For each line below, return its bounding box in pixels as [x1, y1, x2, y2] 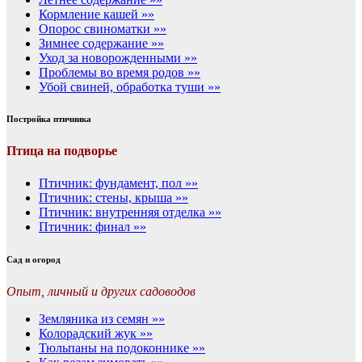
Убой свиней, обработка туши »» [39, 79, 221, 94]
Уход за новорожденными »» [39, 50, 197, 65]
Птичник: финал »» [39, 219, 146, 234]
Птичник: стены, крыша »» [39, 190, 188, 204]
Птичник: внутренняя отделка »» [39, 204, 221, 219]
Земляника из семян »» [39, 311, 165, 326]
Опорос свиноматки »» [39, 21, 166, 36]
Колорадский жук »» [39, 326, 153, 340]
